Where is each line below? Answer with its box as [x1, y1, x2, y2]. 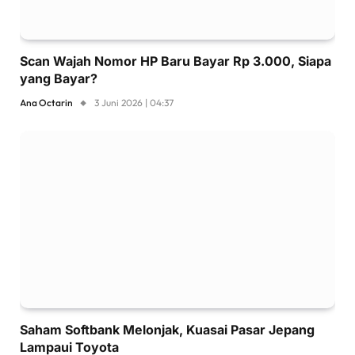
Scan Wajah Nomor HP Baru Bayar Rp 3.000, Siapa [20, 52, 331, 69]
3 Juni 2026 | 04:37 [94, 96, 174, 109]
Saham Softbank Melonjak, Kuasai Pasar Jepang [20, 321, 315, 338]
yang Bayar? [20, 70, 97, 86]
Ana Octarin [20, 96, 73, 109]
